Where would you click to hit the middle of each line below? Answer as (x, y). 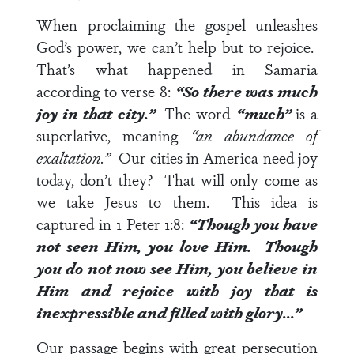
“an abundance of (254, 135)
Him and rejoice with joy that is (177, 290)
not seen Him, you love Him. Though (177, 246)
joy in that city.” (101, 113)
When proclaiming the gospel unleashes (177, 24)
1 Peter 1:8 (149, 224)
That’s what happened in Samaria (177, 69)
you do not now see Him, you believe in (177, 268)
